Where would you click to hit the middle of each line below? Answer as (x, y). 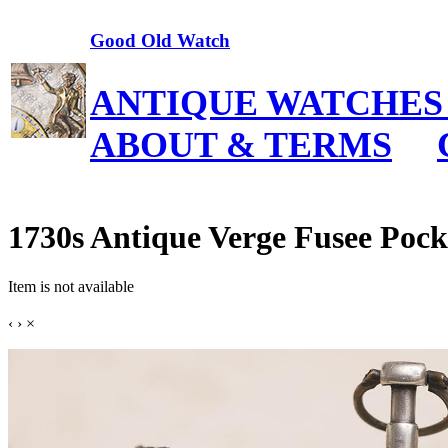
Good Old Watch (160, 40)
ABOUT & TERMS (241, 144)
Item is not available (71, 286)
